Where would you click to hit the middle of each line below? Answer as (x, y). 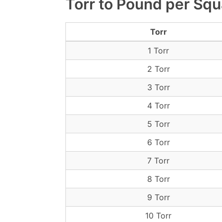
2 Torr (158, 69)
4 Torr (158, 106)
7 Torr (158, 161)
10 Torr (158, 216)
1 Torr (158, 51)
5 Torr (158, 124)
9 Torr (158, 197)
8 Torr (158, 179)
